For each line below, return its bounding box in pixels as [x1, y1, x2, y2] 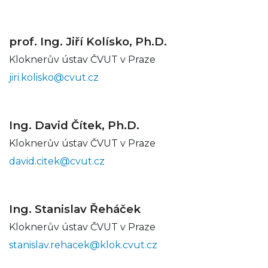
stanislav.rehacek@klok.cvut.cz [9, 239, 157, 251]
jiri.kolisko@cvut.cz [9, 71, 99, 83]
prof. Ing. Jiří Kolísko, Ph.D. [9, 34, 167, 48]
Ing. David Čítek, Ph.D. [9, 118, 139, 132]
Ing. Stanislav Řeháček [9, 202, 141, 216]
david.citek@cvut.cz [9, 155, 105, 167]
